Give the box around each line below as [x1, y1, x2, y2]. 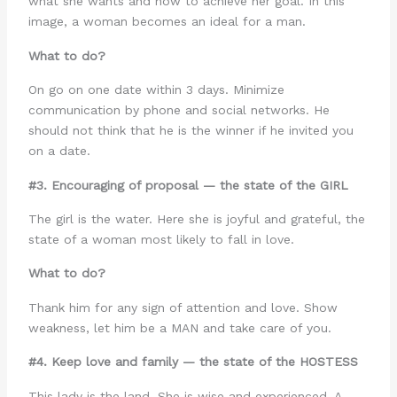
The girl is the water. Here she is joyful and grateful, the [27, 211, 365, 226]
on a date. [27, 144, 90, 159]
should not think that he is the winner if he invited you [27, 123, 354, 138]
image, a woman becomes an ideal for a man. [27, 14, 306, 29]
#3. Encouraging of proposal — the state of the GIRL [27, 177, 348, 192]
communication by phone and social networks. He [27, 103, 330, 118]
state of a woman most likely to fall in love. [27, 231, 294, 246]
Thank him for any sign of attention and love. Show [27, 300, 338, 315]
